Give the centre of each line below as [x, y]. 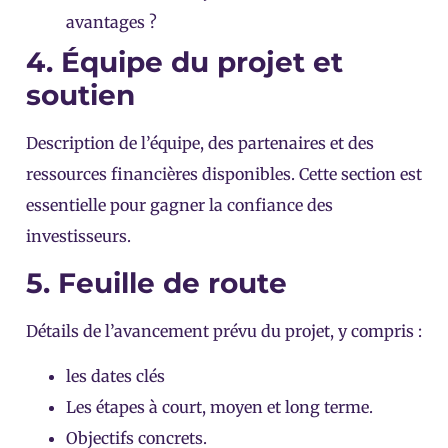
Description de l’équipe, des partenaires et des [200, 143]
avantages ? [111, 22]
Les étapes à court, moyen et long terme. [219, 407]
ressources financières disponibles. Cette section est [224, 174]
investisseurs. [78, 236]
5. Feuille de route [156, 282]
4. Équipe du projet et [184, 62]
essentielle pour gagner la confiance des [179, 205]
